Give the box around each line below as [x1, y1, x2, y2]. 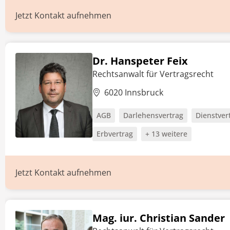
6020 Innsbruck [104, 87, 163, 98]
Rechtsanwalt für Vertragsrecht [92, 68, 214, 80]
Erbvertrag [97, 129, 133, 139]
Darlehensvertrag [123, 110, 183, 120]
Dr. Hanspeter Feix [92, 54, 188, 68]
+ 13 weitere [145, 129, 187, 139]
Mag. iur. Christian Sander [92, 211, 225, 225]
